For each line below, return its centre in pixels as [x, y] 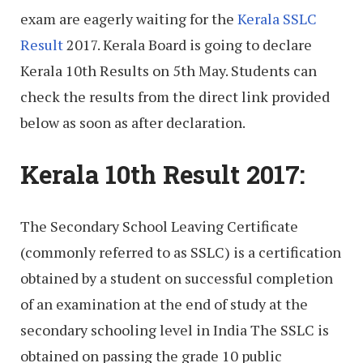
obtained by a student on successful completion [177, 278]
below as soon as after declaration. [133, 123]
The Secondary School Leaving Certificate [159, 226]
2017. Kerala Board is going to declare [188, 45]
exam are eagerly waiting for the [129, 19]
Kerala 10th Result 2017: [163, 174]
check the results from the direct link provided [175, 97]
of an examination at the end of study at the [164, 303]
